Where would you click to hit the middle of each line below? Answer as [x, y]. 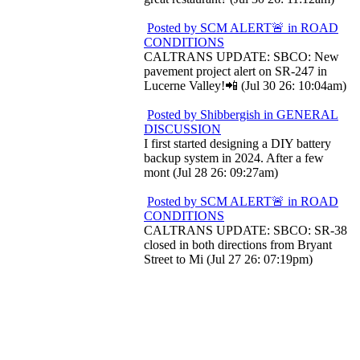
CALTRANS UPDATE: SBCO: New [241, 57]
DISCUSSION [182, 129]
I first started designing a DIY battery [237, 143]
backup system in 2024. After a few [234, 158]
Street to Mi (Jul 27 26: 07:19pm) [228, 259]
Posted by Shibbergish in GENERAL [243, 115]
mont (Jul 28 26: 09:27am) [211, 172]
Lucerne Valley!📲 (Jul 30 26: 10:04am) [245, 86]
